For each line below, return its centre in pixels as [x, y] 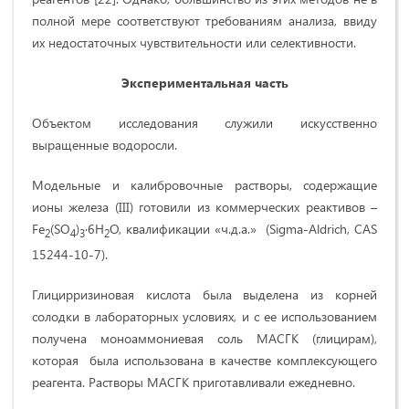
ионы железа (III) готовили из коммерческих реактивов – [204, 206]
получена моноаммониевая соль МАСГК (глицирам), [204, 338]
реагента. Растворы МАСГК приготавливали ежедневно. [194, 382]
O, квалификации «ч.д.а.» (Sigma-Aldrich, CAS [243, 228]
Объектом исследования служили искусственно [204, 122]
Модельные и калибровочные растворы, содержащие [204, 184]
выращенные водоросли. [105, 144]
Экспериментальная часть [204, 82]
